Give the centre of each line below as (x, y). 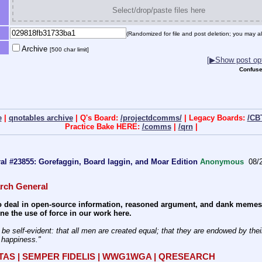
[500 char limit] (69, 50)
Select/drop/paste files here (159, 11)
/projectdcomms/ (151, 118)
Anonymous (222, 161)
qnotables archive (41, 118)
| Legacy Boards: (214, 118)
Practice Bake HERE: (103, 126)
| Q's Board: (96, 118)
